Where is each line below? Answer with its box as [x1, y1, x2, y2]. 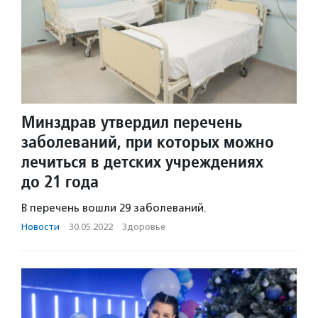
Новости [21, 221, 60, 232]
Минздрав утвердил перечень [21, 110, 242, 133]
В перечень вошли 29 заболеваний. [21, 201, 207, 214]
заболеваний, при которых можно [21, 130, 274, 153]
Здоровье [122, 221, 165, 232]
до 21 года [21, 170, 99, 192]
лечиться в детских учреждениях [21, 150, 263, 172]
